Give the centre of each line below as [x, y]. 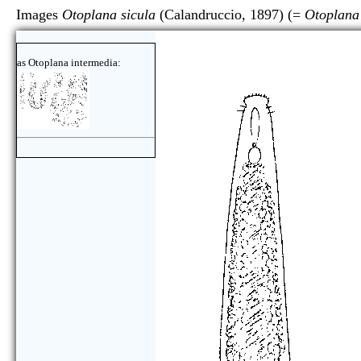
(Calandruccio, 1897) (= [230, 15]
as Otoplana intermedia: [69, 62]
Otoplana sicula [109, 15]
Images [39, 15]
